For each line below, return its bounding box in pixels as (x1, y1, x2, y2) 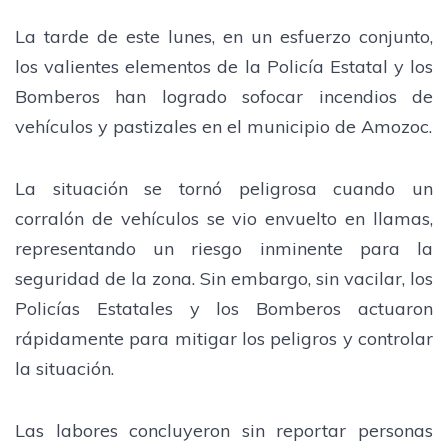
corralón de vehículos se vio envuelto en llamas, (15, 206, 433, 230)
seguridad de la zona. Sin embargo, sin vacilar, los (15, 266, 433, 290)
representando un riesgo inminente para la (15, 236, 433, 260)
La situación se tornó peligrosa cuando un (15, 176, 433, 200)
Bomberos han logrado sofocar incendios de (15, 84, 433, 108)
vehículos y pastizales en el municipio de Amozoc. (15, 114, 432, 138)
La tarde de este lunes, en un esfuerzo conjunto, (15, 24, 433, 48)
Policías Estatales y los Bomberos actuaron (15, 296, 433, 320)
